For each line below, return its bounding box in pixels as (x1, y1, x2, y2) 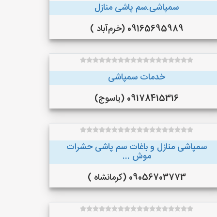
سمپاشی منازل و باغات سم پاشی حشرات (66, 140, 207, 155)
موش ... (122, 149, 151, 164)
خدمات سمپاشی (108, 70, 165, 85)
